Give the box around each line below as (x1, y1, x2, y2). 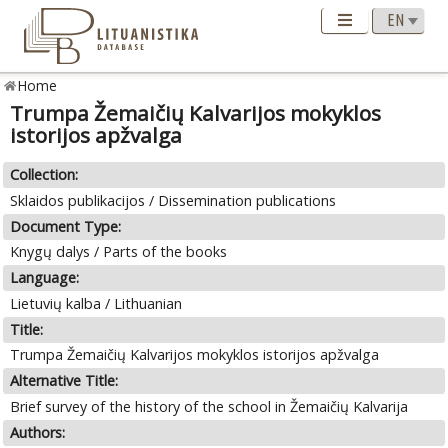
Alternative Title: (10, 371, 119, 391)
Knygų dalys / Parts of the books (10, 242, 228, 262)
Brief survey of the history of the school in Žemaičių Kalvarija (10, 396, 409, 416)
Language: (10, 268, 80, 288)
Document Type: (10, 216, 122, 236)
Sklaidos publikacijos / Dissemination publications (10, 190, 337, 210)
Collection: (10, 165, 79, 185)
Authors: (10, 422, 66, 442)
